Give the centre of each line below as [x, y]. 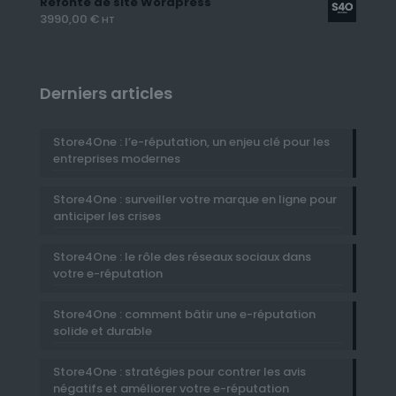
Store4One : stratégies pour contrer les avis [179, 372]
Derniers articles [106, 93]
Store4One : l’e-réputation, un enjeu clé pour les [191, 142]
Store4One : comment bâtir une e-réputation [184, 314]
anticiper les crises [107, 216]
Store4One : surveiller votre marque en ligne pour [195, 199]
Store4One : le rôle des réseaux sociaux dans [182, 257]
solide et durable [103, 331]
